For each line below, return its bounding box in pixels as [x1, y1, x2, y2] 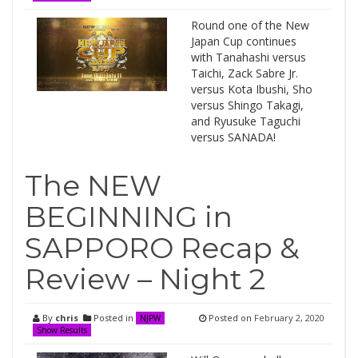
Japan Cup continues [190, 34, 296, 49]
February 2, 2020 [254, 312, 324, 324]
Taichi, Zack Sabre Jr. [190, 66, 298, 81]
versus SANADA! [190, 129, 276, 145]
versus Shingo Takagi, [190, 97, 304, 113]
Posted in [91, 312, 136, 324]
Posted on [206, 312, 254, 324]
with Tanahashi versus [190, 50, 306, 65]
